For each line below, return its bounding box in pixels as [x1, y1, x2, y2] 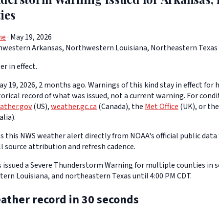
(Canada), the [97, 101, 145, 112]
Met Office [145, 101, 178, 112]
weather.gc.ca [51, 101, 97, 112]
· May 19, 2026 [6, 32, 52, 43]
